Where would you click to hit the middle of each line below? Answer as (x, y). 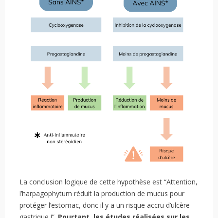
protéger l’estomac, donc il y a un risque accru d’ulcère (105, 205)
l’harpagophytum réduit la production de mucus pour (102, 194)
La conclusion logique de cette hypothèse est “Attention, (109, 182)
